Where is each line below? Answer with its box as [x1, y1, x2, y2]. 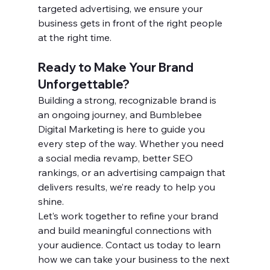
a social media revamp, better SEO [37, 152, 195, 165]
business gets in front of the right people [37, 17, 225, 30]
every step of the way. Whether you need [37, 137, 226, 150]
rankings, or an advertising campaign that [37, 166, 228, 179]
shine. [37, 195, 64, 208]
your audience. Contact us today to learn [37, 239, 223, 251]
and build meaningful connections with [37, 224, 214, 237]
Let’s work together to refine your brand [37, 210, 221, 222]
